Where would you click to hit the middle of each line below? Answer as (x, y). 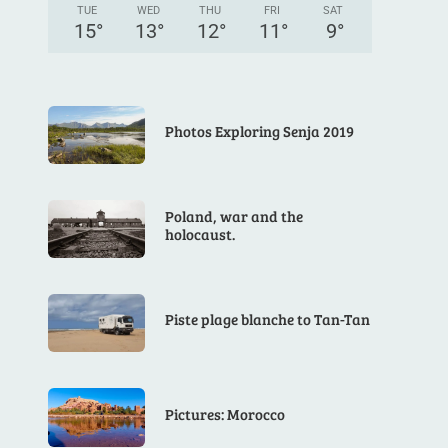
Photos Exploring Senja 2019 (260, 130)
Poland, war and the (234, 215)
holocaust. (200, 233)
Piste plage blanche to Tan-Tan (268, 319)
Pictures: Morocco (225, 413)
